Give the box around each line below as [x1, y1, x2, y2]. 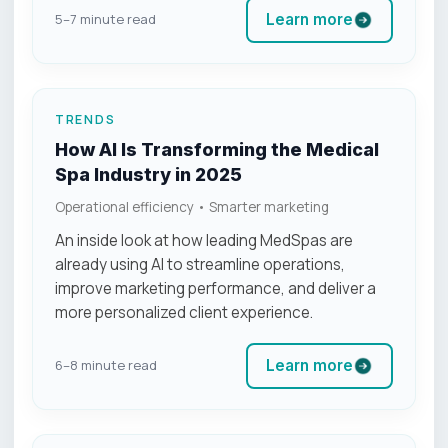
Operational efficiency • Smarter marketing [55, 197, 329, 216]
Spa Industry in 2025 [55, 163, 242, 185]
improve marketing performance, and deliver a [55, 277, 376, 299]
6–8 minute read [55, 356, 157, 374]
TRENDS [55, 110, 116, 128]
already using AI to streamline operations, [55, 253, 345, 275]
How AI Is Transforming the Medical [55, 138, 379, 160]
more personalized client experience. [55, 301, 313, 323]
